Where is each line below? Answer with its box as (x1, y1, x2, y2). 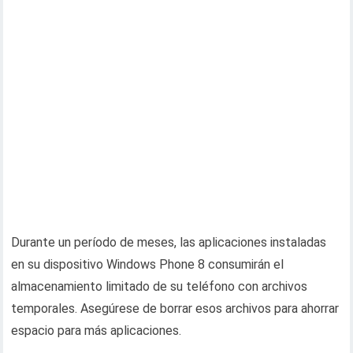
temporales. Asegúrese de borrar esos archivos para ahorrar (11, 301, 340, 316)
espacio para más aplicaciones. (11, 323, 182, 338)
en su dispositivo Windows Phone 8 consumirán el (11, 257, 284, 272)
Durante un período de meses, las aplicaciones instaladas (11, 235, 327, 250)
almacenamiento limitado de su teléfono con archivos (11, 279, 308, 294)
